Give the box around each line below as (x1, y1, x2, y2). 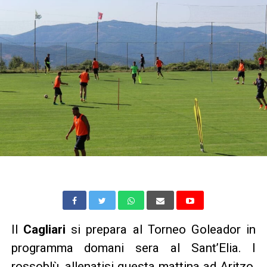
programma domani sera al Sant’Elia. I (11, 240, 256, 255)
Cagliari (23, 222, 66, 237)
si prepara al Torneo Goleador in (65, 222, 256, 237)
